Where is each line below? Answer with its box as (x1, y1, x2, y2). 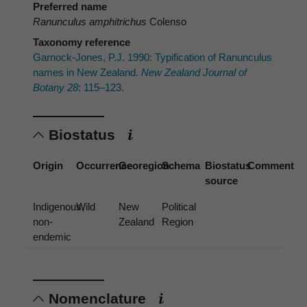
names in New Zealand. (33, 66, 138, 78)
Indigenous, (33, 201, 84, 213)
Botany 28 (33, 81, 78, 93)
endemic (33, 231, 71, 243)
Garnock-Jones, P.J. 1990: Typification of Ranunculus (33, 51, 272, 63)
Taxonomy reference (33, 36, 130, 48)
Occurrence (75, 160, 132, 172)
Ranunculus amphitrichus (33, 15, 147, 27)
